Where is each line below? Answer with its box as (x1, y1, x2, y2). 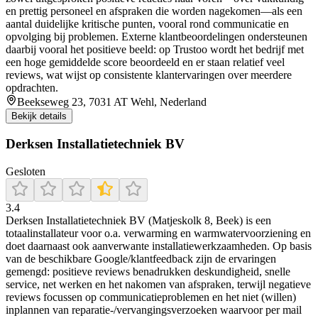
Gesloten (6, 165, 45, 177)
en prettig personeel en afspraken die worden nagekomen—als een (6, 4, 302, 17)
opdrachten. (6, 81, 58, 94)
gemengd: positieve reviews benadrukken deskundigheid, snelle (6, 265, 290, 278)
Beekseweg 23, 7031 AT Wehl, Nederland (17, 95, 207, 108)
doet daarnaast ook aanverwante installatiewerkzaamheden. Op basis (6, 239, 312, 252)
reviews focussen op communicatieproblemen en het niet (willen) (6, 290, 296, 303)
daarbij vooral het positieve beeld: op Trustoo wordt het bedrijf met (6, 43, 304, 55)
